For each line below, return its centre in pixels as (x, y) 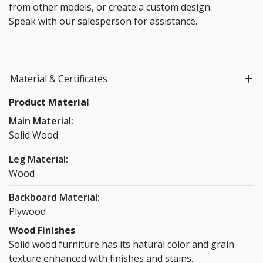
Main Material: (41, 121)
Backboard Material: (54, 198)
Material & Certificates (59, 79)
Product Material (49, 102)
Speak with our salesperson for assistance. (103, 21)
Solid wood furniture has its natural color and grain (122, 245)
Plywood (27, 212)
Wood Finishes (42, 230)
